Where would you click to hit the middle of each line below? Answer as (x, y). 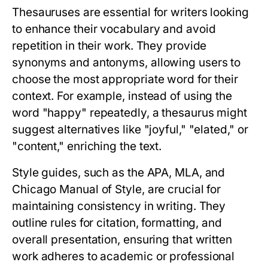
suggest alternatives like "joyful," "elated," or (130, 130)
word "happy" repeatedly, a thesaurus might (130, 113)
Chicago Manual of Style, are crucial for (117, 189)
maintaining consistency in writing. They (119, 206)
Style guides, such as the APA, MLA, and (119, 173)
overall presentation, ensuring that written (122, 240)
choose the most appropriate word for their (125, 79)
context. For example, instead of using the (122, 96)
